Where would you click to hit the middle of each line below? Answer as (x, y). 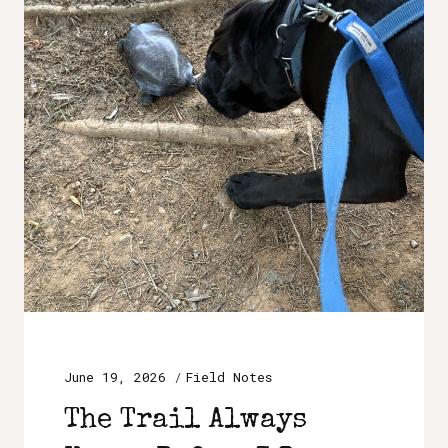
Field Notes (229, 377)
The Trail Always (185, 421)
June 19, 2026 (115, 377)
